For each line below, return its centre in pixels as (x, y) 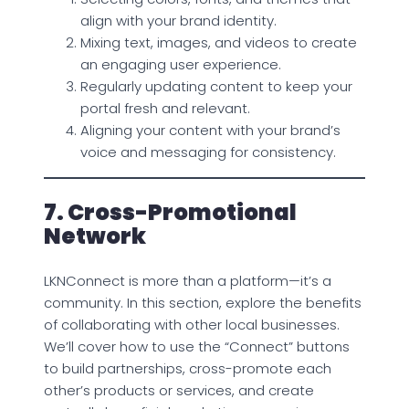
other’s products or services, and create (179, 390)
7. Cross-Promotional (170, 212)
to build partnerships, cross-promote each (188, 368)
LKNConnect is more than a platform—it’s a (188, 280)
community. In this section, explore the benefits (203, 302)
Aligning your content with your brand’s (210, 130)
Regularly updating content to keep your (216, 86)
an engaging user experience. (181, 64)
